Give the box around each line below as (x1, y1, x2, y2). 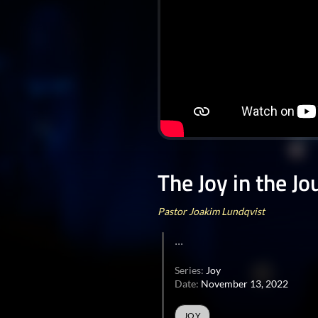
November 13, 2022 (201, 278, 288, 290)
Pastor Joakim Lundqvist (158, 205, 265, 217)
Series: (175, 264, 206, 276)
